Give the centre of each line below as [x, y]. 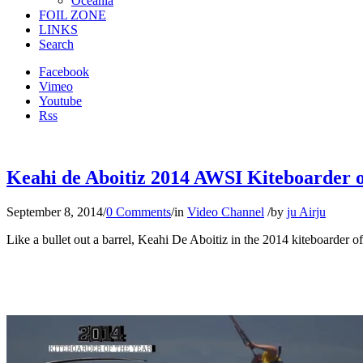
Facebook [64, 72]
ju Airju [306, 211]
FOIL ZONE [73, 15]
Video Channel [226, 211]
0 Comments [139, 211]
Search [56, 44]
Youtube [60, 101]
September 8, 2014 [55, 211]
